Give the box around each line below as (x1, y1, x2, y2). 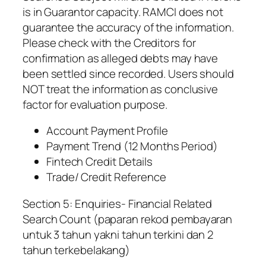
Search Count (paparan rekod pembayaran (23, 211, 233, 227)
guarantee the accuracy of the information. (23, 19, 234, 35)
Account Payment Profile (46, 123, 168, 139)
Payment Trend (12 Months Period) (46, 138, 218, 154)
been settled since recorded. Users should (23, 65, 234, 81)
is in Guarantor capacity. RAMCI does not (23, 4, 223, 20)
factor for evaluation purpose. (23, 96, 167, 112)
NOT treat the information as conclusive (23, 81, 218, 97)
